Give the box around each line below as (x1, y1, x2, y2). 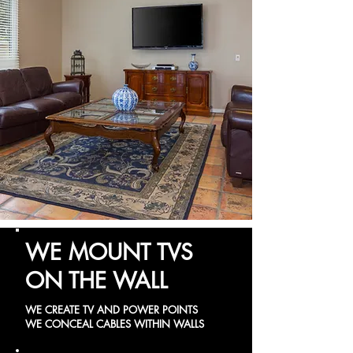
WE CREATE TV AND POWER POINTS (25, 303, 226, 317)
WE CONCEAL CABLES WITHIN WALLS (25, 317, 204, 331)
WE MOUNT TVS (25, 238, 193, 266)
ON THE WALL (25, 266, 168, 295)
